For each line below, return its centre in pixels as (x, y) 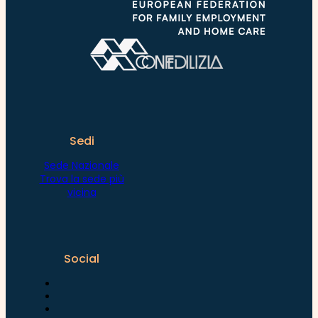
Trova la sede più (82, 179)
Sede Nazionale (82, 165)
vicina (82, 192)
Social (82, 258)
